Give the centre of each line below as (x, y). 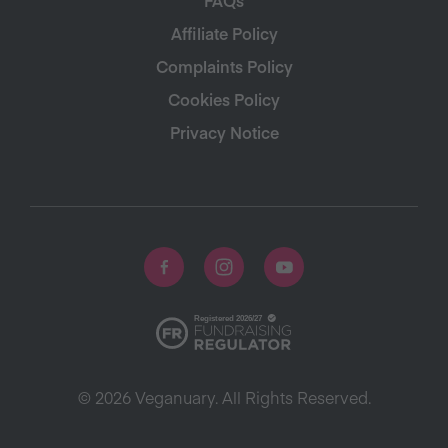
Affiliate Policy (224, 32)
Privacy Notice (224, 131)
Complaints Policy (224, 65)
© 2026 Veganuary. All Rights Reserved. (224, 397)
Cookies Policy (224, 98)
